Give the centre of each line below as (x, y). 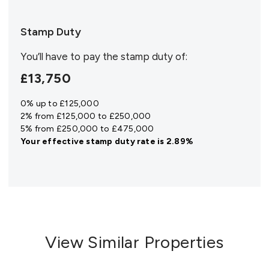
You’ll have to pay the (71, 56)
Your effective (53, 141)
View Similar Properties (134, 242)
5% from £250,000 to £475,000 (87, 128)
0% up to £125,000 (60, 103)
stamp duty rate (121, 141)
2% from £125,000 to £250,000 (86, 116)
